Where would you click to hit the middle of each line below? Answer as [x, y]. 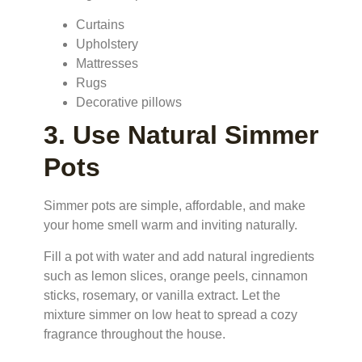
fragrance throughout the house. [135, 334]
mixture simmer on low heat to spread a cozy [170, 314]
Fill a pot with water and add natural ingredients [179, 256]
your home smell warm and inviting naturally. [170, 225]
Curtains [100, 25]
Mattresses [107, 64]
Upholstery [107, 44]
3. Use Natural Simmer [181, 135]
